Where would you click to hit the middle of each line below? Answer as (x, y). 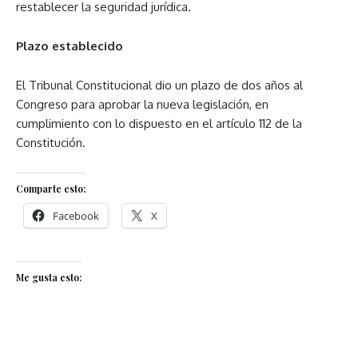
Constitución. (51, 143)
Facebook (76, 216)
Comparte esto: (51, 189)
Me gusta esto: (49, 278)
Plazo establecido (70, 46)
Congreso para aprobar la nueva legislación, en (142, 105)
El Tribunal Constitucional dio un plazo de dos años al (159, 86)
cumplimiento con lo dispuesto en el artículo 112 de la (159, 124)
